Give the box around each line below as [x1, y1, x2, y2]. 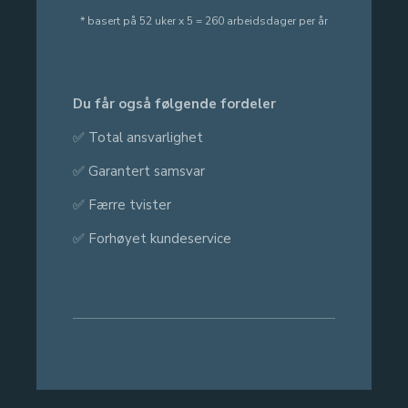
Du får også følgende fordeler [73, 94, 276, 113]
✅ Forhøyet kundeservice [73, 229, 231, 248]
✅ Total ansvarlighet [73, 127, 203, 147]
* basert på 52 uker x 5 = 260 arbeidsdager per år [80, 14, 328, 29]
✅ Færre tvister [73, 195, 171, 214]
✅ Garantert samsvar [73, 161, 205, 180]
